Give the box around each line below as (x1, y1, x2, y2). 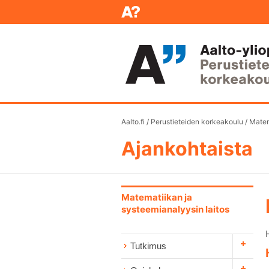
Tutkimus (130, 241, 166, 251)
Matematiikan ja (121, 192, 192, 203)
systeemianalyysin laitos (121, 204, 229, 215)
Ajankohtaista (121, 137, 253, 160)
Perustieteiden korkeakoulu (151, 117, 243, 126)
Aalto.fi (121, 117, 145, 126)
